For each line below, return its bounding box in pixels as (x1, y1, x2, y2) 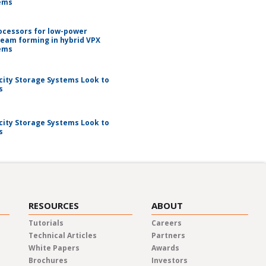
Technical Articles (28, 230, 97, 241)
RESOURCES (28, 199, 79, 212)
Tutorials (28, 218, 64, 229)
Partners (151, 230, 185, 241)
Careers (151, 218, 182, 229)
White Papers (28, 243, 80, 254)
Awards (151, 243, 179, 254)
